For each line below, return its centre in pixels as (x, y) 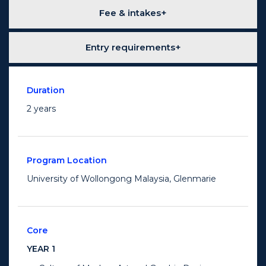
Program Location (67, 161)
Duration (46, 91)
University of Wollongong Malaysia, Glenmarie (121, 179)
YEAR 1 (41, 249)
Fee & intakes (130, 13)
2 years (41, 109)
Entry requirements (130, 47)
